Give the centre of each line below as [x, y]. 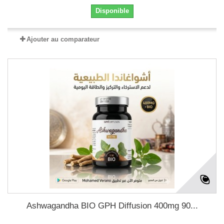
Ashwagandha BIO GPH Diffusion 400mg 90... [112, 206]
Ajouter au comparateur [63, 39]
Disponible [112, 11]
